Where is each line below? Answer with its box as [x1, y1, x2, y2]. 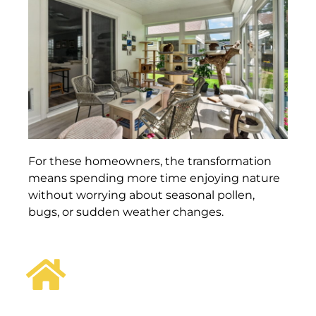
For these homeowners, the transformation [28, 154, 272, 169]
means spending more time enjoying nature [28, 171, 280, 186]
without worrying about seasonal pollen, [28, 188, 255, 202]
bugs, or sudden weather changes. [28, 205, 224, 219]
